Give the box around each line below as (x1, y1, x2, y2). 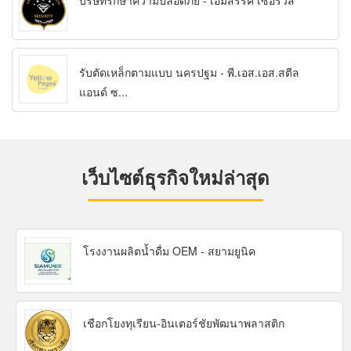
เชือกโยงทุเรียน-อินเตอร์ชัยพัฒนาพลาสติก (83, 315, 284, 331)
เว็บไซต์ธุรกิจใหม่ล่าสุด (81, 164, 270, 191)
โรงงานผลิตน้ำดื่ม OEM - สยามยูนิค (83, 243, 255, 259)
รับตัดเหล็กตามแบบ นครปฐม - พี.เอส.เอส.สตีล (79, 64, 299, 81)
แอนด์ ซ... (79, 84, 128, 100)
